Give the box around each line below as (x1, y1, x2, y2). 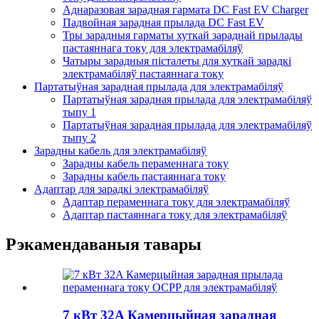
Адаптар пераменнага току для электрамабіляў (63, 195, 290, 208)
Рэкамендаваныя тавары (6, 235, 202, 254)
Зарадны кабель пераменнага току (63, 157, 229, 169)
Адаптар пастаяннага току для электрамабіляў (63, 208, 287, 221)
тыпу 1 (63, 105, 96, 118)
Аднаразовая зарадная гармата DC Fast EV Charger (63, 3, 308, 16)
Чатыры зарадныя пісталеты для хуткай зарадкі (63, 54, 291, 67)
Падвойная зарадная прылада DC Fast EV (63, 16, 264, 28)
